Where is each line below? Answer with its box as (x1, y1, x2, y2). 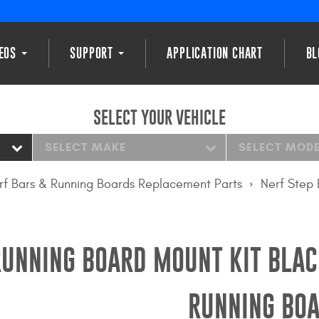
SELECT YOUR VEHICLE (93, 106, 226, 127)
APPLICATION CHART (167, 45, 263, 61)
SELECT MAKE (45, 140, 126, 155)
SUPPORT (70, 45, 117, 61)
